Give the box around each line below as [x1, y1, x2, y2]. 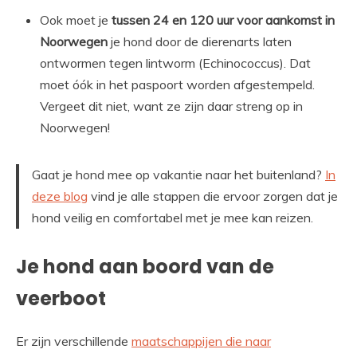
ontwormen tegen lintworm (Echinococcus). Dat [40, 55, 311, 72]
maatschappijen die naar [131, 333, 271, 350]
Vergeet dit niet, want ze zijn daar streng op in [40, 98, 303, 115]
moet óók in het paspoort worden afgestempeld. [40, 76, 315, 93]
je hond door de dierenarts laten [108, 33, 292, 50]
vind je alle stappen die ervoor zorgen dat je [88, 188, 338, 205]
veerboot [16, 285, 106, 312]
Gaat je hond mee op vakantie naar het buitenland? [32, 167, 325, 183]
